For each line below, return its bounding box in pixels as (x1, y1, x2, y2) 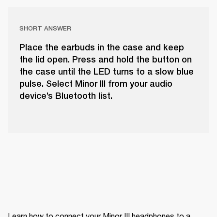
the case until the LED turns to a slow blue (19, 66, 194, 77)
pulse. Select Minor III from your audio (19, 78, 172, 89)
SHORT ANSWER (19, 25, 71, 32)
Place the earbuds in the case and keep (19, 42, 184, 53)
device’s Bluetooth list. (19, 91, 112, 101)
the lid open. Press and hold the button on (19, 54, 192, 65)
